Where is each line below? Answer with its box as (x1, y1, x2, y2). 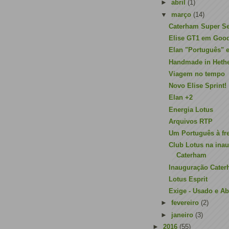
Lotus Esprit (169, 175, 208, 183)
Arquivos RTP (169, 117, 213, 125)
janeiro (171, 211, 195, 219)
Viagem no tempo (169, 70, 225, 78)
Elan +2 (169, 94, 193, 102)
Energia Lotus (169, 105, 214, 113)
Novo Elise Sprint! (169, 82, 227, 89)
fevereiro (171, 199, 201, 207)
